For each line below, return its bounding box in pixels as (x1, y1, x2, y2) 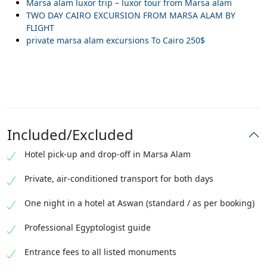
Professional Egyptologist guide (24, 222, 151, 233)
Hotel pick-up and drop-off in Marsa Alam (24, 148, 191, 160)
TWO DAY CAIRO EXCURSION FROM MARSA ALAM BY (26, 10, 235, 21)
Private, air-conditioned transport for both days (24, 173, 213, 184)
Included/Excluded (7, 125, 133, 144)
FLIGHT (26, 22, 54, 33)
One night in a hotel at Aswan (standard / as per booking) (24, 197, 254, 209)
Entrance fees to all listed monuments (24, 246, 176, 257)
